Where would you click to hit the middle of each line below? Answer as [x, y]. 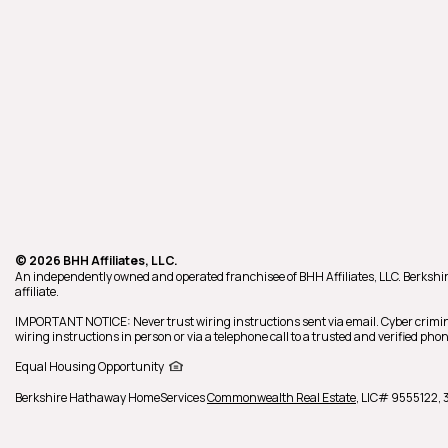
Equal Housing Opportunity [89, 366]
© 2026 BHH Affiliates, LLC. [96, 260]
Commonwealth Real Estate [281, 397]
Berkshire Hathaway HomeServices [111, 397]
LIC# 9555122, [402, 397]
